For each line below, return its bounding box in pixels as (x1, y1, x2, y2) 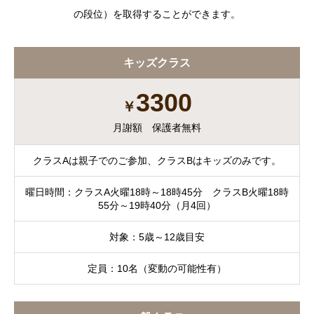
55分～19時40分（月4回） (98, 199, 216, 211)
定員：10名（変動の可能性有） (88, 262, 226, 274)
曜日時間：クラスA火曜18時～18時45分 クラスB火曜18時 (25, 186, 289, 198)
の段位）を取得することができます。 (74, 8, 240, 20)
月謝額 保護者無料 (113, 122, 201, 134)
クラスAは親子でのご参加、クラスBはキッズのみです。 (33, 154, 281, 166)
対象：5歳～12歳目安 (109, 231, 205, 243)
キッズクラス (123, 57, 191, 69)
